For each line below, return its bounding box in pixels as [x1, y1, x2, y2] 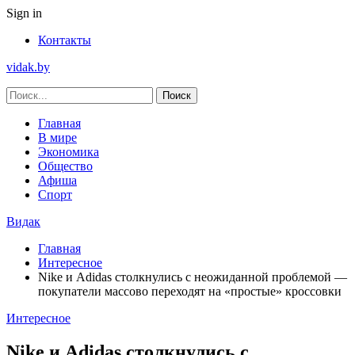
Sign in [6, 6, 42, 20]
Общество [38, 159, 93, 173]
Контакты [38, 33, 91, 47]
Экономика [38, 145, 99, 158]
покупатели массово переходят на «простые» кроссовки [38, 284, 342, 298]
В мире [38, 131, 77, 144]
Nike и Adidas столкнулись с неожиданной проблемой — [38, 270, 347, 284]
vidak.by [6, 60, 50, 74]
